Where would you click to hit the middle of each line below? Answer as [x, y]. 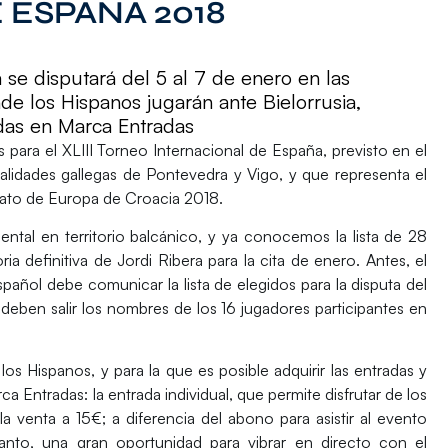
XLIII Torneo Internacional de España [192, 149]
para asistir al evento [351, 418]
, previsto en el [375, 149]
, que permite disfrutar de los [328, 394]
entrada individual [168, 394]
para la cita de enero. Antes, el [315, 259]
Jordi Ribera [160, 259]
